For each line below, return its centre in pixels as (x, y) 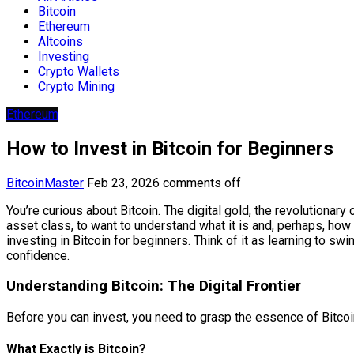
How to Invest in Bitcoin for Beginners (170, 148)
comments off (202, 183)
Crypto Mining (76, 86)
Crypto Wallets (79, 71)
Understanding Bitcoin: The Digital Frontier (154, 286)
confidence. (38, 255)
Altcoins (60, 41)
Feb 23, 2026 (123, 183)
